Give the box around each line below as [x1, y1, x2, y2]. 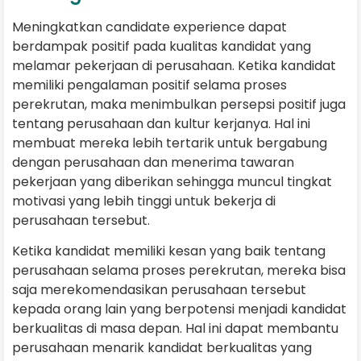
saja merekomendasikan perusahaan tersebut [12, 280, 306, 300]
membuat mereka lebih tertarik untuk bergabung [12, 133, 327, 152]
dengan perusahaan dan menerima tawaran [12, 152, 294, 172]
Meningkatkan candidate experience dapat [12, 17, 287, 36]
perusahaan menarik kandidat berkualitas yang [12, 338, 312, 358]
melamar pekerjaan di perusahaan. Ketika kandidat [12, 56, 336, 75]
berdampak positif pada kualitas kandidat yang [12, 36, 311, 56]
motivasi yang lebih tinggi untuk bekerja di [12, 191, 276, 210]
